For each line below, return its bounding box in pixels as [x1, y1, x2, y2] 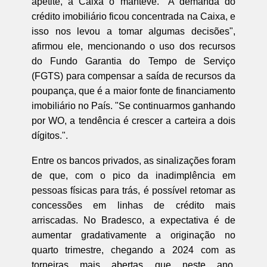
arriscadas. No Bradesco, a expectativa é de [31, 215, 236, 225]
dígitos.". [31, 130, 68, 141]
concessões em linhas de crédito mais [31, 200, 236, 210]
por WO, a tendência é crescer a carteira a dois [31, 115, 236, 126]
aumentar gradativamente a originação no [31, 229, 236, 240]
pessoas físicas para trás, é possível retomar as [31, 185, 236, 195]
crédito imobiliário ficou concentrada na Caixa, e [31, 11, 236, 21]
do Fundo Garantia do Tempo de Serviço [31, 55, 236, 66]
